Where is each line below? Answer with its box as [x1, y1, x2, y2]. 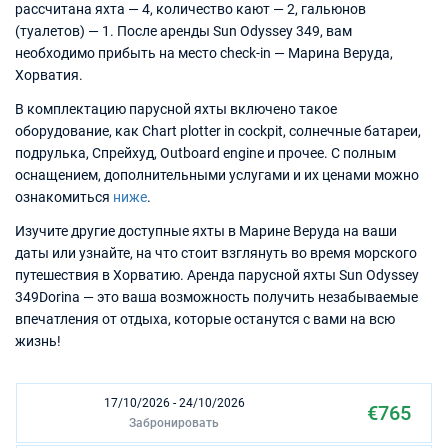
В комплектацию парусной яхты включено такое [15, 101, 337, 117]
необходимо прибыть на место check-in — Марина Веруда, [15, 45, 393, 61]
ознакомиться [15, 189, 113, 205]
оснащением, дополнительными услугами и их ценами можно [15, 167, 419, 183]
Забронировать [129, 416, 219, 430]
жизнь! [15, 333, 61, 349]
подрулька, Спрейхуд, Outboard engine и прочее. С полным [15, 145, 396, 161]
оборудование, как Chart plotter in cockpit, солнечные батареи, [15, 123, 421, 139]
